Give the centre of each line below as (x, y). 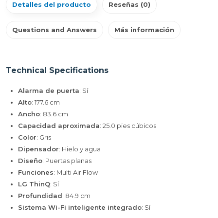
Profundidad (40, 196)
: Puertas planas (67, 161)
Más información (144, 30)
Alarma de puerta (49, 91)
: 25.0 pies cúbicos (128, 126)
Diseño (30, 161)
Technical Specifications (57, 70)
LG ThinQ (34, 184)
